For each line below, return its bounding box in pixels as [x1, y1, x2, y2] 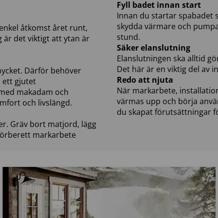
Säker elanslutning [117, 42, 190, 53]
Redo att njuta [117, 74, 173, 85]
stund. [117, 31, 140, 42]
